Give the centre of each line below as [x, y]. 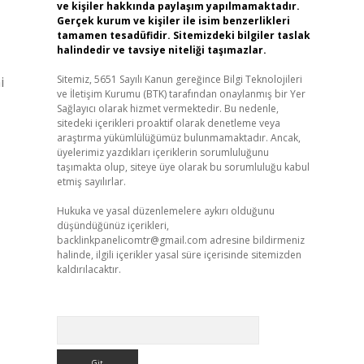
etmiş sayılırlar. [91, 182]
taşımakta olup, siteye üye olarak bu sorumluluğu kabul [183, 167]
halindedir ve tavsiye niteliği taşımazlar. [161, 50]
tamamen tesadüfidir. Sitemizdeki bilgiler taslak [183, 35]
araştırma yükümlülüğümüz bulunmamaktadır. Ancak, [178, 138]
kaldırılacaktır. [89, 269]
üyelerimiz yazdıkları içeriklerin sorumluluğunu [162, 152]
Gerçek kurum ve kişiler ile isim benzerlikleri [173, 21]
